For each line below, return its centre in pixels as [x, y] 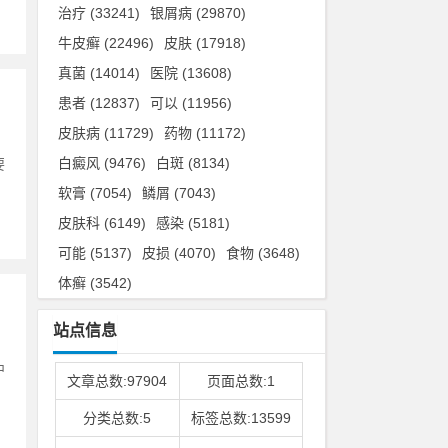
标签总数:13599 [240, 418]
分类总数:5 [117, 418]
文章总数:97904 [117, 381]
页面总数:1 [240, 381]
